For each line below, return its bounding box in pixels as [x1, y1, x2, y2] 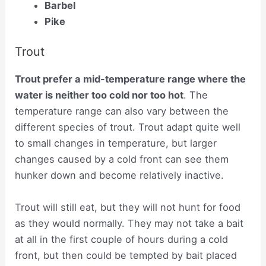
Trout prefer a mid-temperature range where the [15, 73, 246, 85]
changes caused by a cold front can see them [15, 153, 229, 166]
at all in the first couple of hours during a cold [15, 233, 229, 245]
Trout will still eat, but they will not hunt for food [15, 201, 241, 213]
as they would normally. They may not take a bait [15, 217, 244, 229]
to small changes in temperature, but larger [15, 137, 217, 150]
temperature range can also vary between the [15, 105, 229, 118]
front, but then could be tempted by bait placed [15, 249, 237, 261]
